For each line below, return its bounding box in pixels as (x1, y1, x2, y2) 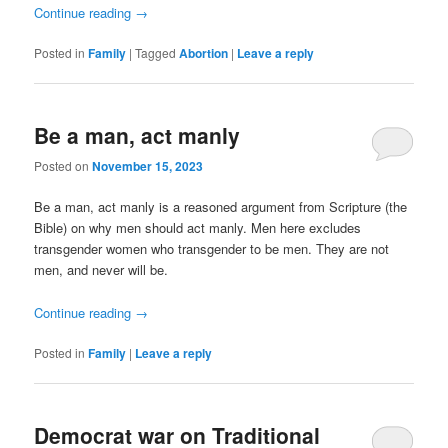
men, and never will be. (34, 260, 169, 280)
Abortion (179, 43, 229, 62)
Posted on (34, 157, 93, 175)
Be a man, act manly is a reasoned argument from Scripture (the (34, 197, 408, 217)
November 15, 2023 (92, 157, 204, 176)
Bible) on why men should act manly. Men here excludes (34, 218, 362, 238)
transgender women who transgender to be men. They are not (34, 239, 390, 259)
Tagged (135, 43, 177, 61)
